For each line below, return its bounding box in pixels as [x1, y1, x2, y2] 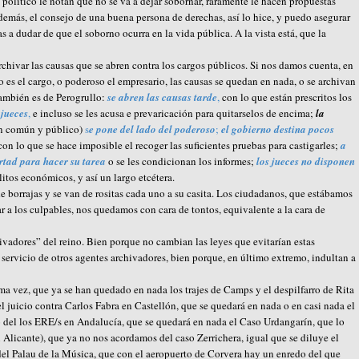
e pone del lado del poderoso [89, 121, 216, 136]
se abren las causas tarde [107, 89, 217, 104]
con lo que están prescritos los [220, 89, 352, 104]
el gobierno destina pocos [221, 121, 334, 136]
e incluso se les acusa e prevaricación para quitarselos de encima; [30, 105, 316, 120]
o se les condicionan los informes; [108, 153, 256, 168]
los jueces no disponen [256, 153, 355, 168]
